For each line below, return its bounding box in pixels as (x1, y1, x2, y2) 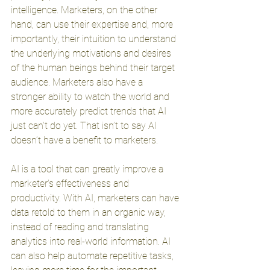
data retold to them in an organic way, (11, 207, 168, 218)
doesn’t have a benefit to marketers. (11, 134, 160, 146)
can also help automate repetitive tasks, (11, 250, 176, 262)
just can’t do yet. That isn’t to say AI (11, 120, 159, 131)
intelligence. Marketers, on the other (11, 4, 160, 16)
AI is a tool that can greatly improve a (11, 163, 166, 175)
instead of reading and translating (11, 221, 151, 233)
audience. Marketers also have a (11, 77, 145, 88)
